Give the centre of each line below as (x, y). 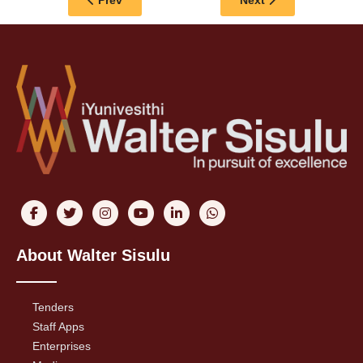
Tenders (53, 307)
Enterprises (62, 346)
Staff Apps (58, 326)
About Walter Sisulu (93, 255)
